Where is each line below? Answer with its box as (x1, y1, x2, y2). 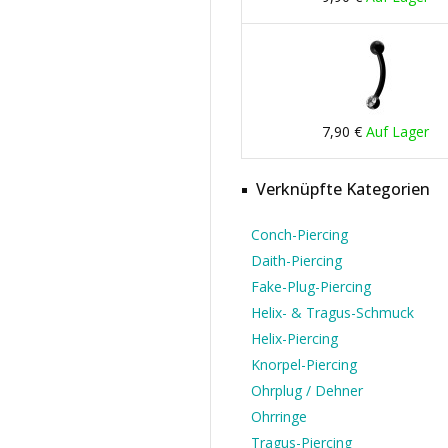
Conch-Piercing (251, 225, 348, 244)
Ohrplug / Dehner (251, 381, 363, 400)
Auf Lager (366, 122, 430, 141)
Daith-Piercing (251, 251, 342, 270)
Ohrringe (251, 407, 307, 426)
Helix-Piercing (251, 329, 338, 348)
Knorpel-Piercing (251, 355, 357, 374)
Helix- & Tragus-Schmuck (251, 303, 414, 322)
